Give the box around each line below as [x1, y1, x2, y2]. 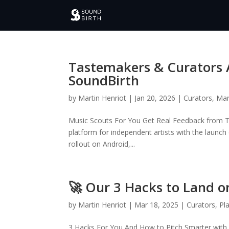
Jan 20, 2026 [134, 93, 176, 103]
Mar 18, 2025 [134, 200, 179, 210]
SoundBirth [68, 71, 140, 89]
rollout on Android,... [68, 139, 135, 149]
